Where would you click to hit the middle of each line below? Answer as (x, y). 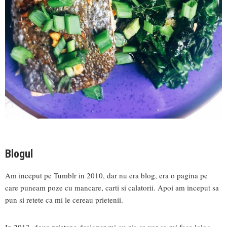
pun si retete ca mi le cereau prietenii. (64, 200)
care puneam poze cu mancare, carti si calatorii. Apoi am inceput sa (112, 188)
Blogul (19, 154)
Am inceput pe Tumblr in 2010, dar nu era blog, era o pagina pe (106, 176)
